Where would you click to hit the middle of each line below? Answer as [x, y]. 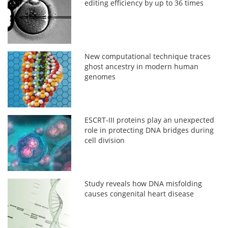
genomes [100, 76]
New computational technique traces [148, 56]
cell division [105, 140]
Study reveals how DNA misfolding [144, 183]
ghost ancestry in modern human [142, 66]
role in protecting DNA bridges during [149, 130]
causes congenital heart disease [139, 193]
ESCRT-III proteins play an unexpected [150, 120]
